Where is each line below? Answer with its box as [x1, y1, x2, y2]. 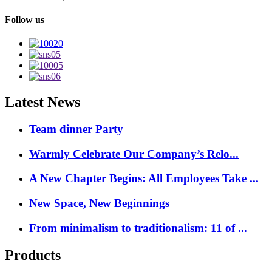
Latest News [5, 94, 80, 110]
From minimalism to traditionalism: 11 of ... [29, 221, 247, 234]
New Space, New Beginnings [29, 197, 169, 210]
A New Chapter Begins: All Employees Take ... [29, 172, 259, 185]
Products [5, 246, 61, 263]
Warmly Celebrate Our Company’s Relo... [29, 147, 239, 160]
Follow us [5, 14, 44, 25]
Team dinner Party [29, 122, 123, 135]
